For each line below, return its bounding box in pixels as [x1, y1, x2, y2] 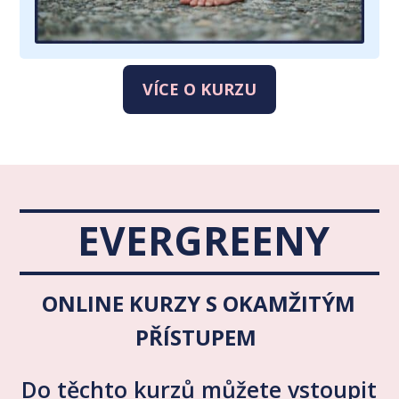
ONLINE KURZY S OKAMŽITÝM [42, 289, 356, 319]
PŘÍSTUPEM [135, 322, 263, 353]
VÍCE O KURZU [142, 77, 256, 100]
